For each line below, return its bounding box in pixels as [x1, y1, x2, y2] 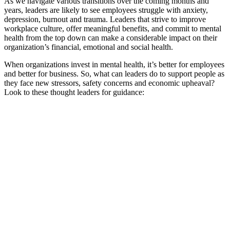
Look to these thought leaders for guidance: [4, 87, 144, 97]
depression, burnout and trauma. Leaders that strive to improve [4, 14, 206, 24]
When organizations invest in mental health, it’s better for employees [4, 60, 224, 69]
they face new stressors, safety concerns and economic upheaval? [4, 78, 215, 87]
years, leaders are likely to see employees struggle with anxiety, [4, 5, 208, 14]
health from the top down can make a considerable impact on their [4, 33, 217, 42]
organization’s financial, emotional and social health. [4, 42, 173, 51]
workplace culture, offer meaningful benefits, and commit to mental [4, 24, 221, 33]
